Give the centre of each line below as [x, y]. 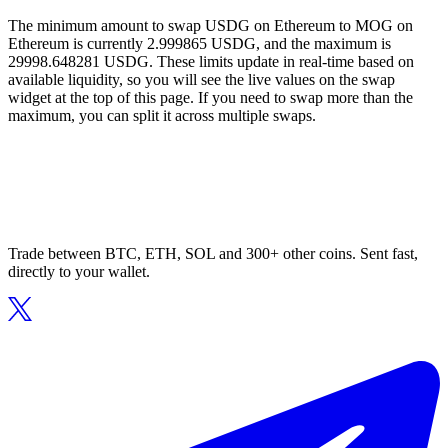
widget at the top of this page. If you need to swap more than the [210, 98]
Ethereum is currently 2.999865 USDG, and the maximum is [199, 44]
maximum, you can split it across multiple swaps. [162, 116]
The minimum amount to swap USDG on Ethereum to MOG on [210, 26]
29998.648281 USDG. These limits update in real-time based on [211, 62]
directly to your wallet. [79, 272]
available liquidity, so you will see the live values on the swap [201, 80]
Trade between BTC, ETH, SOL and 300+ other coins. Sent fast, [213, 254]
